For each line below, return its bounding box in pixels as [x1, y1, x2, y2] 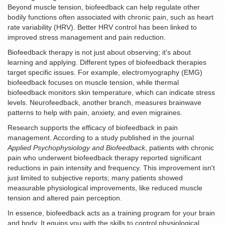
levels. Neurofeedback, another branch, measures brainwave [8, 98, 201, 107]
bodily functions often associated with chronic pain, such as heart [8, 13, 213, 22]
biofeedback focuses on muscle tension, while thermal [8, 78, 179, 87]
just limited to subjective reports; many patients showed [8, 174, 183, 182]
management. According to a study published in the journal [8, 134, 194, 142]
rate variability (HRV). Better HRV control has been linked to [8, 23, 197, 32]
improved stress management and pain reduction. [8, 33, 166, 42]
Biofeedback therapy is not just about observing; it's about [8, 48, 191, 57]
